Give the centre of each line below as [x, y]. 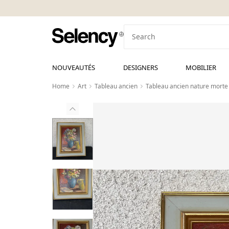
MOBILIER [201, 67]
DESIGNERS [140, 67]
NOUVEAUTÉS [74, 67]
